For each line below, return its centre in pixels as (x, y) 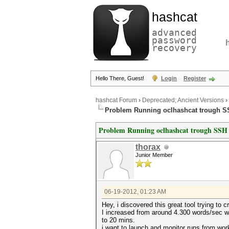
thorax (148, 147)
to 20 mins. (118, 220)
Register (195, 78)
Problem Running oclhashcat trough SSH (163, 130)
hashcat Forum (116, 100)
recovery (174, 48)
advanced (174, 32)
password (174, 40)
